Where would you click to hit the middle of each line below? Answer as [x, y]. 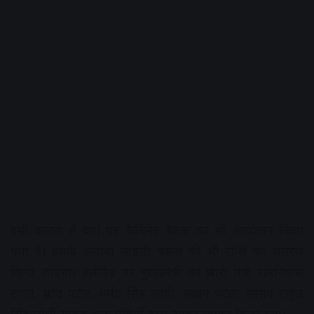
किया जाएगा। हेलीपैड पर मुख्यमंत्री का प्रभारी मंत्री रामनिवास [157, 272]
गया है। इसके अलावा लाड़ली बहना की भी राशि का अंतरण [157, 251]
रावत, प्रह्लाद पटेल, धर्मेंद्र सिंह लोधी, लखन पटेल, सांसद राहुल [157, 293]
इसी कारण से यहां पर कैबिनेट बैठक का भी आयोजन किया [157, 230]
